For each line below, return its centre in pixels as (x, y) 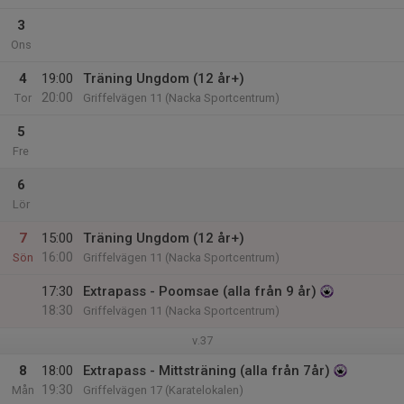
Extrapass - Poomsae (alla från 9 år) (200, 291)
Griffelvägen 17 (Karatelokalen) (163, 390)
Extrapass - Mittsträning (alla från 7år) (207, 371)
